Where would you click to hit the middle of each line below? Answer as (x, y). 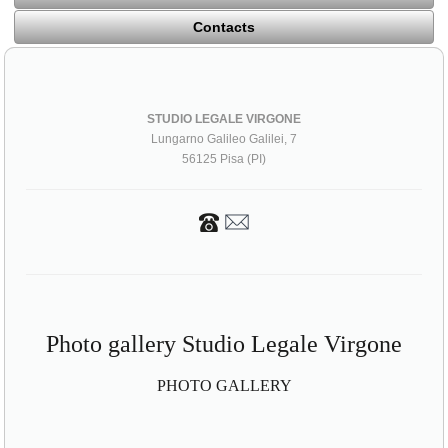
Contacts (224, 27)
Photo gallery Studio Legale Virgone (224, 344)
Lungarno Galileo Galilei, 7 (224, 139)
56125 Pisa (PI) (224, 159)
